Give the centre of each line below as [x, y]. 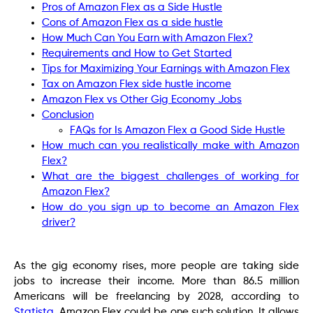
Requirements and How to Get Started [137, 53]
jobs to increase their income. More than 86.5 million [156, 281]
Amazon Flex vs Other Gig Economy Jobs [142, 99]
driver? [59, 222]
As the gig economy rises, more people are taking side [156, 265]
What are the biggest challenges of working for [170, 176]
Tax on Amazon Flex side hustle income [137, 84]
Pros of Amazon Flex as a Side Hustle [132, 7]
